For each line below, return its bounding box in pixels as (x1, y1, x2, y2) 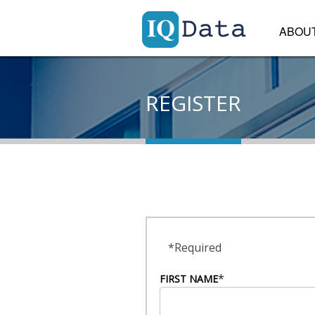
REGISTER (146, 89, 242, 117)
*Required (168, 240, 222, 255)
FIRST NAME (160, 272, 219, 285)
